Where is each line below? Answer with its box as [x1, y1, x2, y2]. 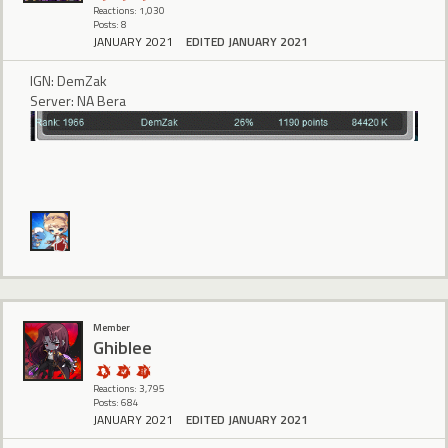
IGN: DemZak [30, 70, 107, 92]
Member [93, 319, 130, 335]
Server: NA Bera [30, 90, 126, 112]
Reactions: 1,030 [93, 2, 165, 18]
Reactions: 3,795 [93, 380, 165, 396]
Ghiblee [93, 334, 152, 362]
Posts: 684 [93, 394, 139, 410]
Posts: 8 [93, 16, 127, 32]
